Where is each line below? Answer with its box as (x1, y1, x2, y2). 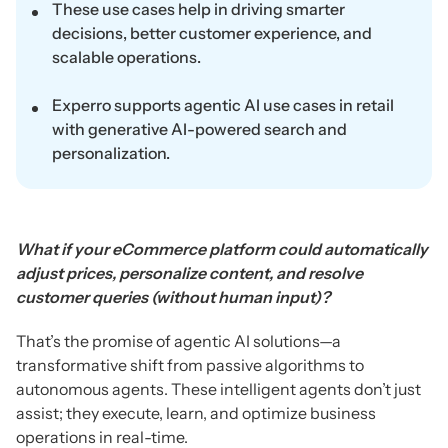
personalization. (52, 143, 170, 164)
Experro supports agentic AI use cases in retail (52, 95, 394, 116)
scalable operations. (52, 47, 201, 68)
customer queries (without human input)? (16, 287, 330, 308)
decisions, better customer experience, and (52, 23, 372, 44)
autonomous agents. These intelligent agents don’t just (16, 379, 421, 400)
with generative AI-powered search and (52, 119, 347, 140)
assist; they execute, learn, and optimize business (16, 403, 376, 424)
